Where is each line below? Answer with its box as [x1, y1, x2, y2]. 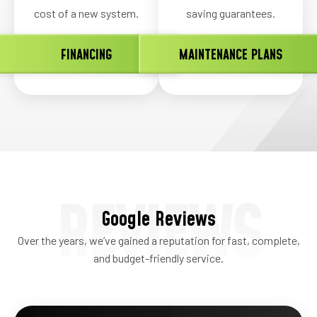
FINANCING [60, 45, 113, 65]
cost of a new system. [34, 6, 139, 20]
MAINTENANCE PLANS [179, 45, 282, 65]
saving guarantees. [186, 6, 275, 20]
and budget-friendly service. [93, 250, 224, 265]
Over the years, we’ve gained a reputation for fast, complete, [17, 233, 300, 247]
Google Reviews [101, 205, 216, 234]
